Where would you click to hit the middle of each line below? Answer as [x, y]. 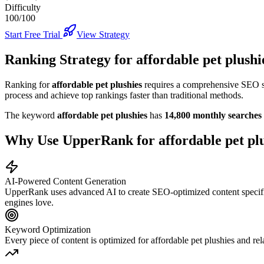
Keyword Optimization [48, 230]
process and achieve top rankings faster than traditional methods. [124, 95]
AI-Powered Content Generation [65, 181]
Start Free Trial [34, 34]
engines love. [29, 203]
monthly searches [226, 115]
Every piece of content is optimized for [78, 240]
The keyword [31, 115]
